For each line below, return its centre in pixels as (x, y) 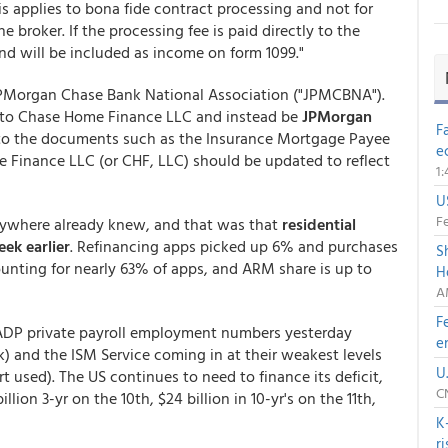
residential (319, 224)
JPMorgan (337, 116)
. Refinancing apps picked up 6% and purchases (234, 246)
